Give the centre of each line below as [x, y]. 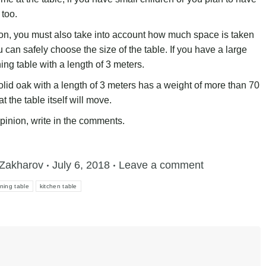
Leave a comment [161, 165]
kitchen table [58, 186]
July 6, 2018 [81, 165]
